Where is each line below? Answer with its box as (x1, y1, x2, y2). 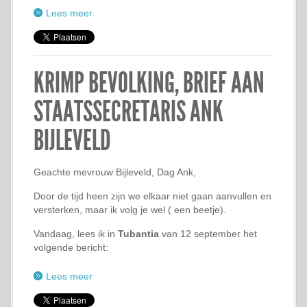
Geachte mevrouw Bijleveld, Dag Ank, (34, 167, 196, 177)
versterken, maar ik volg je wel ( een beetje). (34, 204, 226, 215)
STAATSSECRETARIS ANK (34, 95, 223, 129)
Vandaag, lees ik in (34, 228, 118, 239)
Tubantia (118, 228, 159, 239)
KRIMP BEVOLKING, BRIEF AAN (34, 66, 265, 100)
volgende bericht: (34, 242, 108, 253)
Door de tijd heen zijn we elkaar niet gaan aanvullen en (34, 191, 271, 201)
